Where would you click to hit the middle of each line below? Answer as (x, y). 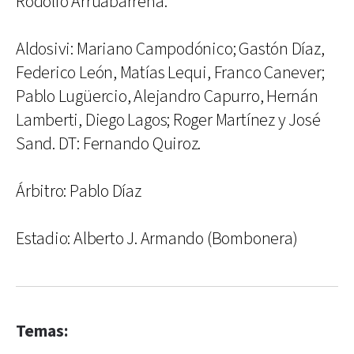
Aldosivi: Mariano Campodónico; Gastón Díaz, (170, 49)
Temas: (42, 331)
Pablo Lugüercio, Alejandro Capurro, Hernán (167, 97)
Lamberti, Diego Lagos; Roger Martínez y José (168, 121)
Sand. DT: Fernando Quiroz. (109, 144)
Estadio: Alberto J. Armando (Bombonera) (157, 239)
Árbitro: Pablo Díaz (79, 192)
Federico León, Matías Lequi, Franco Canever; (170, 73)
